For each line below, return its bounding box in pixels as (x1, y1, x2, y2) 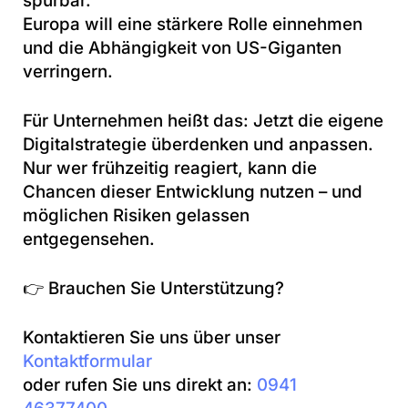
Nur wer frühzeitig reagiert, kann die (23, 157, 317, 178)
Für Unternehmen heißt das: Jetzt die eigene (23, 109, 383, 131)
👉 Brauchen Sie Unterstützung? (23, 278, 284, 299)
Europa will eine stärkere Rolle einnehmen (23, 13, 362, 35)
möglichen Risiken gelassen (23, 204, 250, 226)
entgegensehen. (23, 228, 155, 250)
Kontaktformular (23, 351, 152, 372)
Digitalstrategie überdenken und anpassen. (23, 133, 373, 155)
